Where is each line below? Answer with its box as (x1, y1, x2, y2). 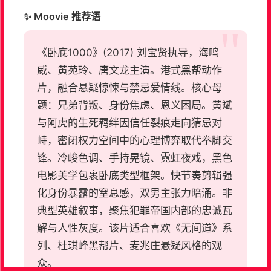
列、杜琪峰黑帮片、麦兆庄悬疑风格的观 (37, 239, 223, 252)
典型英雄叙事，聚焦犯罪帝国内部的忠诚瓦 (37, 204, 233, 217)
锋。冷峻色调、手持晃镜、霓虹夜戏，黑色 (37, 151, 233, 165)
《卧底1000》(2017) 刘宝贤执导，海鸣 (37, 46, 220, 59)
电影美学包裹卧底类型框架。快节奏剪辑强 (37, 169, 233, 182)
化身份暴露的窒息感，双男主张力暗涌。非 (37, 186, 233, 200)
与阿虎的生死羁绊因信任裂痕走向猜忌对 (37, 116, 223, 129)
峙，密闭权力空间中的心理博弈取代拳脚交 (37, 134, 233, 147)
